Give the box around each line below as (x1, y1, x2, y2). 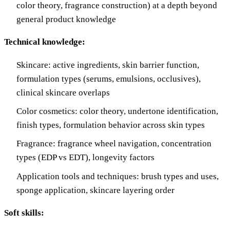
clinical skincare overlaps (16, 87, 110, 98)
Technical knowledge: (4, 36, 85, 47)
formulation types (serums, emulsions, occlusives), (16, 73, 201, 84)
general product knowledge (16, 14, 116, 24)
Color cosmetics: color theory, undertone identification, (16, 106, 218, 116)
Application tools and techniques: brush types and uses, (16, 171, 219, 181)
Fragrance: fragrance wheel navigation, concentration (16, 139, 212, 149)
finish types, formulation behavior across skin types (16, 120, 205, 130)
